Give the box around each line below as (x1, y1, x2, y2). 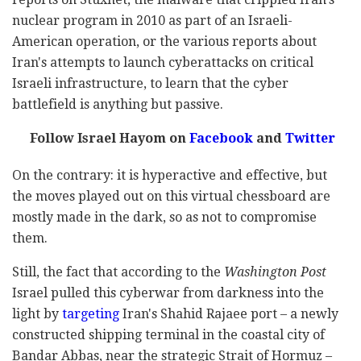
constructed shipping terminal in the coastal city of (12, 327, 325, 343)
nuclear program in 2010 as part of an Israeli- (12, 13, 293, 29)
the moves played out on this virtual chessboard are (12, 189, 330, 205)
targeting (62, 306, 119, 322)
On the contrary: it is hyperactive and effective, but (12, 168, 327, 184)
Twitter (281, 131, 335, 147)
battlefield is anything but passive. (12, 97, 223, 113)
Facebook (185, 131, 253, 147)
